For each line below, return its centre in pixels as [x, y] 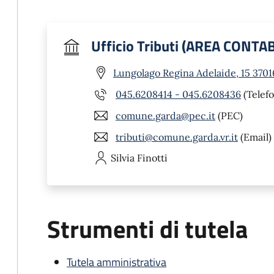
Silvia [123, 158]
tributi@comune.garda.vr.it [177, 137]
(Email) [255, 137]
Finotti [152, 158]
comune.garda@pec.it [165, 115]
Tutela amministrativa [117, 262]
